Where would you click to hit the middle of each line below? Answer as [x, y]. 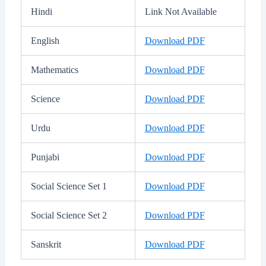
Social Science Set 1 [69, 186]
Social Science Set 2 [69, 216]
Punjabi [45, 157]
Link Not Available [180, 12]
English [45, 41]
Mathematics [54, 70]
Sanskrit [46, 245]
